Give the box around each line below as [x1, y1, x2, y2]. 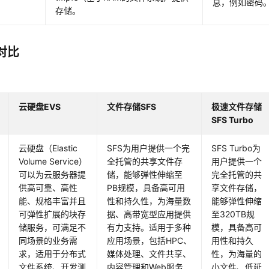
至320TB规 [211, 209, 255, 220]
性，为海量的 [211, 249, 262, 259]
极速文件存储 [211, 101, 262, 112]
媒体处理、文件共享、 [107, 249, 192, 259]
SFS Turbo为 [211, 143, 261, 154]
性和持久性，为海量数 [107, 196, 192, 207]
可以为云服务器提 [19, 169, 86, 180]
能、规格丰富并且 [19, 196, 86, 207]
